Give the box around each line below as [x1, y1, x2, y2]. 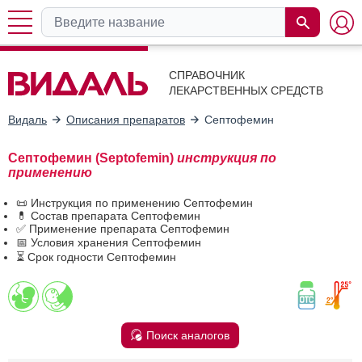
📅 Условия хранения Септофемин [16, 235, 201, 249]
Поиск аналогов [145, 328, 229, 342]
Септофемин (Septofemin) [8, 150, 177, 165]
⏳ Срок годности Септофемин [16, 250, 176, 263]
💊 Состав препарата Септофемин [16, 208, 200, 222]
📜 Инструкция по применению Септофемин [16, 196, 253, 209]
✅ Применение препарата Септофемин [16, 221, 229, 235]
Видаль [8, 112, 47, 126]
